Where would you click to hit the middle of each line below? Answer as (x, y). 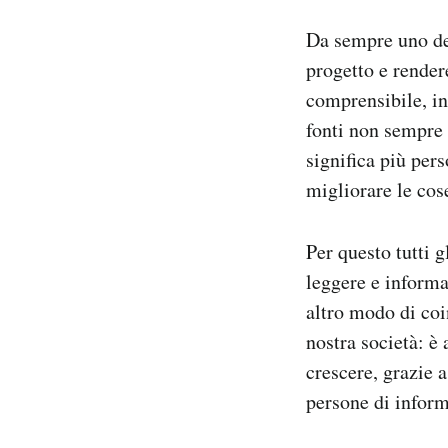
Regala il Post (137, 41)
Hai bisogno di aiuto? (160, 67)
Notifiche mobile (148, 15)
